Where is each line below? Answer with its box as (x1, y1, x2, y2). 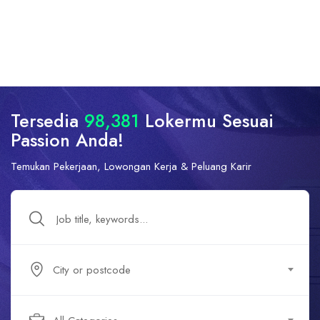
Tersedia (11, 108, 79, 134)
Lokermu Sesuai (145, 108, 274, 134)
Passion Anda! (11, 127, 124, 153)
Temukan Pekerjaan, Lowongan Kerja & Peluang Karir (11, 159, 251, 174)
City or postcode (53, 262, 131, 278)
